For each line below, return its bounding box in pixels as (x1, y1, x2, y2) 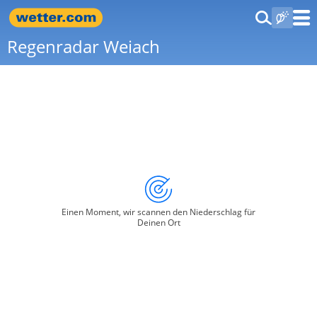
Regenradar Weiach (7, 35, 160, 58)
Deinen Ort (137, 217, 180, 229)
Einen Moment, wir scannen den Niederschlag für (62, 206, 255, 218)
